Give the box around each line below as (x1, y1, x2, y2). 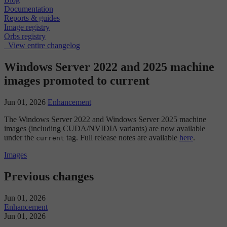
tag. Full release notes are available (64, 133, 179, 142)
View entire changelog (8, 41, 80, 50)
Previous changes (4, 169, 94, 183)
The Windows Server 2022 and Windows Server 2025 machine (4, 115, 206, 124)
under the (4, 133, 36, 142)
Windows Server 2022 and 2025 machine (4, 60, 214, 74)
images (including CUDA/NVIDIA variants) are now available (4, 124, 205, 133)
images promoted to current (4, 74, 149, 88)
